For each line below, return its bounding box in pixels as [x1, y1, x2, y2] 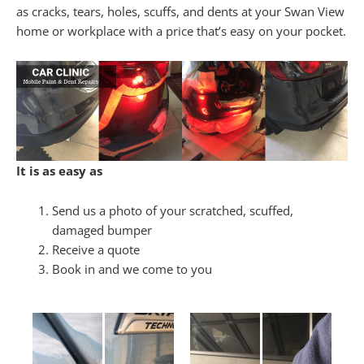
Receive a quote [51, 241, 140, 258]
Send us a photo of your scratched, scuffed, [51, 202, 293, 219]
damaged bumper [51, 222, 152, 239]
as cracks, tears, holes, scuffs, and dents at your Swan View [16, 2, 344, 19]
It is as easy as [16, 162, 102, 179]
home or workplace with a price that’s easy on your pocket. [16, 22, 346, 39]
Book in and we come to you [51, 261, 212, 278]
